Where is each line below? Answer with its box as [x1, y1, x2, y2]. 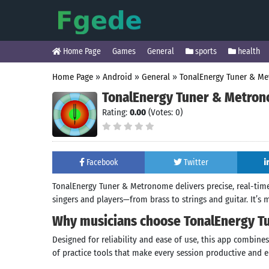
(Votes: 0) [146, 107, 183, 118]
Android [103, 71, 132, 82]
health [236, 46, 260, 56]
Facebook [86, 157, 118, 168]
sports [193, 46, 217, 56]
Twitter [184, 157, 208, 168]
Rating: [102, 107, 130, 118]
